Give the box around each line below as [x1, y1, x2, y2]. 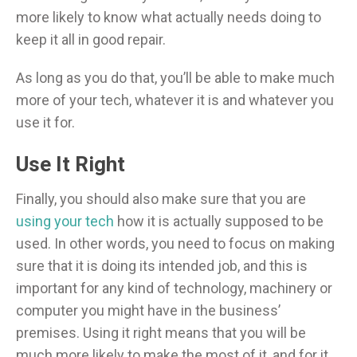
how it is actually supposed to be [114, 213, 324, 230]
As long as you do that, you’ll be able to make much [16, 69, 335, 87]
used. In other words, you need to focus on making [16, 235, 335, 253]
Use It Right [16, 152, 125, 177]
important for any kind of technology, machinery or [16, 280, 332, 297]
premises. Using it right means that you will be [16, 324, 306, 342]
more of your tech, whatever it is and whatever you [16, 92, 334, 109]
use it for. [16, 114, 75, 131]
